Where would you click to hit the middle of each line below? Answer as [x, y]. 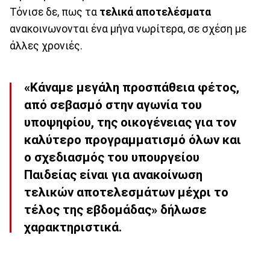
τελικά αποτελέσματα [155, 12]
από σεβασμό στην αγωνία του [113, 105]
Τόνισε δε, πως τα [55, 12]
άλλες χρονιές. [46, 46]
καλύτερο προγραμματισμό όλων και [133, 140]
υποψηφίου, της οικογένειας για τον [130, 123]
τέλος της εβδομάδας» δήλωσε [115, 210]
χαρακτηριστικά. [73, 228]
